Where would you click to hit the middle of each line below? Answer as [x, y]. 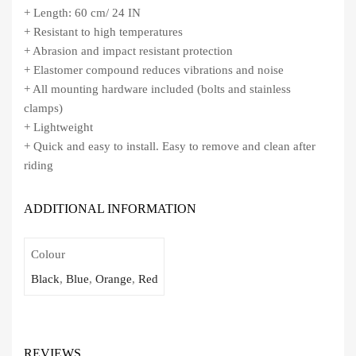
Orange [113, 279]
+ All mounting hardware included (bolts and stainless [157, 89]
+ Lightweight [58, 128]
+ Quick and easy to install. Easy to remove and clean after [170, 147]
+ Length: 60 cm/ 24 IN [82, 13]
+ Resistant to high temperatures [103, 32]
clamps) [43, 108]
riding [39, 166]
